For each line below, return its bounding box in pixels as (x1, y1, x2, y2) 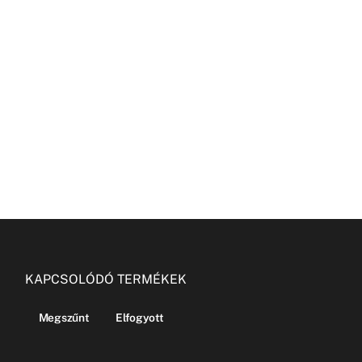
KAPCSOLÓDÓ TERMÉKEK (25, 271, 187, 288)
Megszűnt (38, 310, 90, 324)
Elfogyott (115, 310, 164, 324)
